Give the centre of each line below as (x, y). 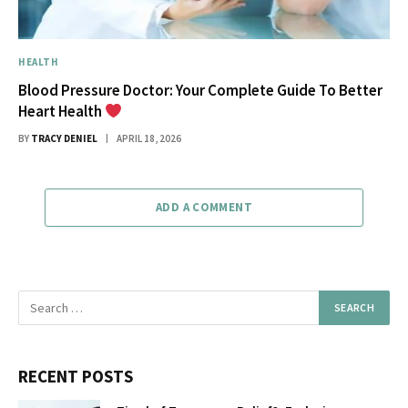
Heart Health (61, 112)
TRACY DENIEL (64, 139)
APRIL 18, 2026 (149, 139)
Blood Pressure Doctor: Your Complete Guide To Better (200, 91)
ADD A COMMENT (204, 208)
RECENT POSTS (76, 377)
